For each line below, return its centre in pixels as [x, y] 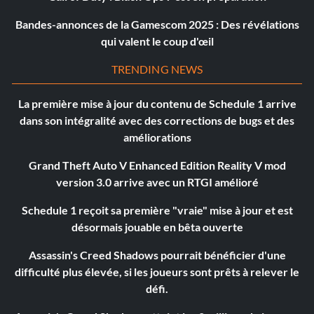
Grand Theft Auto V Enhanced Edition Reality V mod [157, 165]
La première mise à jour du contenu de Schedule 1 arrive [157, 104]
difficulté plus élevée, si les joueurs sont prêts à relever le [157, 272]
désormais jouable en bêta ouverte [157, 227]
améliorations [157, 137]
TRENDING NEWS [157, 69]
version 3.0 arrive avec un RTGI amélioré [157, 182]
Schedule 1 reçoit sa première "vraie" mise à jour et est [157, 210]
